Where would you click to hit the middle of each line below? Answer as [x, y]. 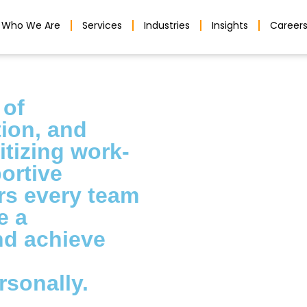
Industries [167, 25]
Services [102, 25]
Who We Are [31, 25]
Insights [230, 25]
